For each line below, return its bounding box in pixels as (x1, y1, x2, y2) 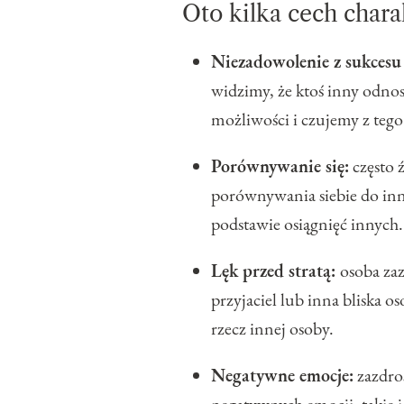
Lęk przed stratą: (211, 259, 340, 283)
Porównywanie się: (211, 154, 349, 179)
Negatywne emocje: (211, 363, 353, 388)
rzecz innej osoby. (211, 317, 334, 341)
